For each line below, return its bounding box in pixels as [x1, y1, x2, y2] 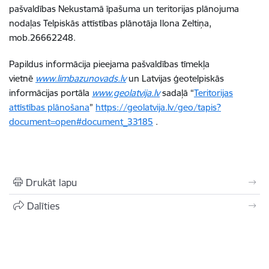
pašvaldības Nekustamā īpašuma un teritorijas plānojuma [9, 2, 239, 14]
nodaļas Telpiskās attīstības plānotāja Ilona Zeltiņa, [9, 17, 211, 29]
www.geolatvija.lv [92, 86, 160, 98]
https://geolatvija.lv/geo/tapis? [95, 101, 221, 113]
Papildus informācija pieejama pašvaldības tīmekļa [9, 58, 210, 70]
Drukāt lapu [26, 176, 77, 189]
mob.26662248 [9, 31, 73, 43]
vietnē [9, 72, 35, 84]
